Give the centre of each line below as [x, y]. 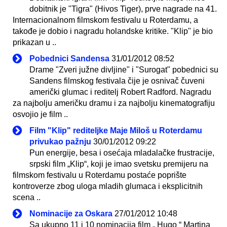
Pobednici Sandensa [69, 58]
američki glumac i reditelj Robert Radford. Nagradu [120, 92]
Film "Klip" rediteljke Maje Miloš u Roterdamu [116, 130]
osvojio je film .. [40, 114]
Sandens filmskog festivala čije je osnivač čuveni [117, 81]
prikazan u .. [34, 42]
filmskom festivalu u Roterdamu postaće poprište [100, 175]
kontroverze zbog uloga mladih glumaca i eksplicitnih [108, 186]
